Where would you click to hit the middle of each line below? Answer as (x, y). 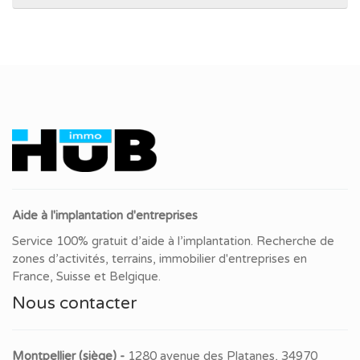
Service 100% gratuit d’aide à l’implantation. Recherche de (173, 241)
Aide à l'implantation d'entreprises (105, 215)
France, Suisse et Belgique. (86, 277)
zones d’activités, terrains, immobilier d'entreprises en (160, 259)
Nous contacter (74, 303)
